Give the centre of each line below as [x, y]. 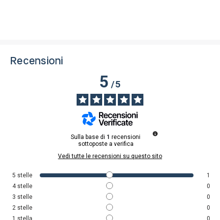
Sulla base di [89, 137]
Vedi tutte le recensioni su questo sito [110, 156]
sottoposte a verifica [106, 144]
